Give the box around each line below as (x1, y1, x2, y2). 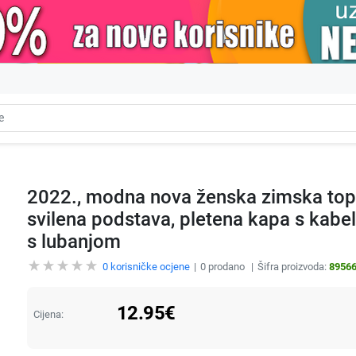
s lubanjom (26, 230, 121, 253)
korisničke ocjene (107, 260, 190, 273)
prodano (205, 260, 247, 273)
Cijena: (33, 308, 64, 320)
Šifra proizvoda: (257, 260, 329, 273)
